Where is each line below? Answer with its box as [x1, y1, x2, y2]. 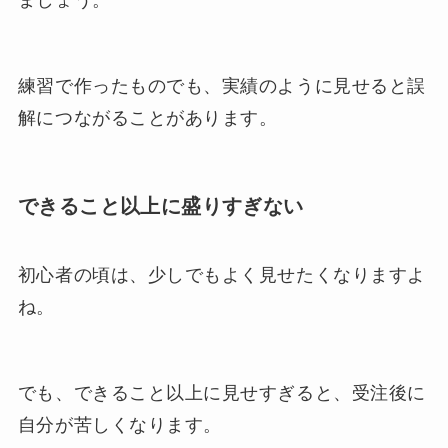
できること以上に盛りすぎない [17, 194, 304, 217]
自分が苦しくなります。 [17, 414, 222, 435]
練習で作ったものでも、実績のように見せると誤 [17, 75, 426, 96]
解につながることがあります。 [17, 107, 278, 128]
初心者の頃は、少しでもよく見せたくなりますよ [17, 265, 426, 286]
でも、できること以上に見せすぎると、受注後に [17, 382, 426, 403]
